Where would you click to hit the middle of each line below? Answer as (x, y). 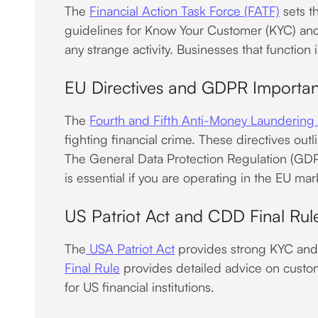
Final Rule (92, 268)
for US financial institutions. (139, 287)
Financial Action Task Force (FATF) (185, 11)
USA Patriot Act (130, 248)
